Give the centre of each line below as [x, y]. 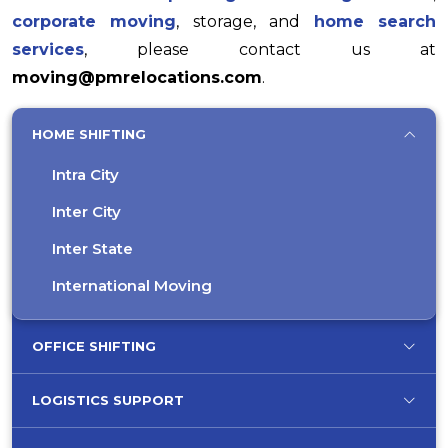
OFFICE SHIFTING [94, 346]
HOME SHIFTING [89, 134]
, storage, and [245, 21]
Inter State [92, 248]
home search [375, 21]
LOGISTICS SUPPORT [108, 400]
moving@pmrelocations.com [137, 77]
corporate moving [94, 21]
